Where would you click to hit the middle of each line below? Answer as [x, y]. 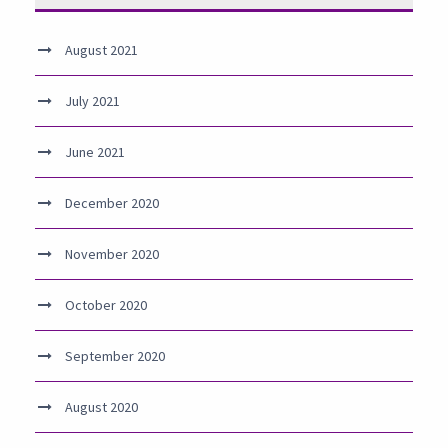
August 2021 [101, 50]
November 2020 [112, 254]
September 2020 [115, 356]
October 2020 [106, 305]
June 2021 [95, 152]
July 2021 [92, 101]
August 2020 [101, 407]
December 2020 [112, 203]
